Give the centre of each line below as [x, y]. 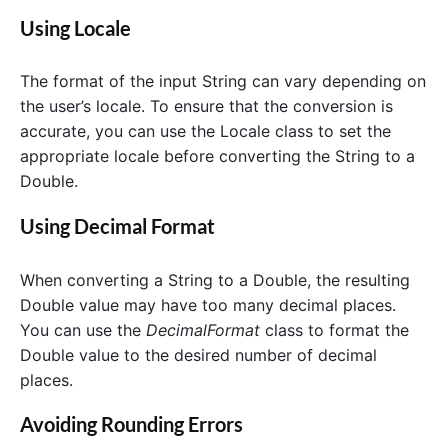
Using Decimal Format [117, 226]
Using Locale [75, 28]
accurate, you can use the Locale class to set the [205, 131]
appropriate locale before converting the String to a [217, 156]
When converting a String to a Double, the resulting [215, 279]
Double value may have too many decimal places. [208, 304]
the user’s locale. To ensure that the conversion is [206, 106]
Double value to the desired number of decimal [198, 354]
